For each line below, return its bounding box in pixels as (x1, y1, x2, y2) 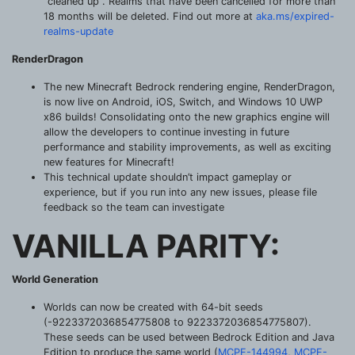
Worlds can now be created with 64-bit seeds (44, 300, 263, 313)
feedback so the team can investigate (44, 200, 224, 213)
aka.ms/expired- (256, 10, 334, 22)
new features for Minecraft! (44, 155, 174, 168)
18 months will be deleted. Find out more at (44, 10, 256, 22)
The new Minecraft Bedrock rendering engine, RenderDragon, (44, 80, 335, 93)
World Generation (12, 273, 98, 285)
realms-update (44, 25, 113, 37)
